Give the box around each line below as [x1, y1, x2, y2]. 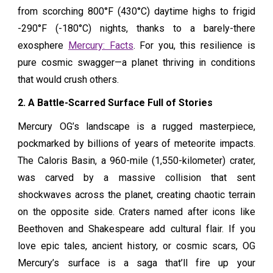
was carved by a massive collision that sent [18, 171, 255, 183]
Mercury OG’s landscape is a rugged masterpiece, [18, 120, 255, 132]
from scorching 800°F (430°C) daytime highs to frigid [18, 5, 255, 17]
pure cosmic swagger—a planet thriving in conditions [18, 56, 255, 68]
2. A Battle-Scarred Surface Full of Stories [18, 97, 213, 109]
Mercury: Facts [68, 39, 133, 51]
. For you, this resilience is [133, 39, 255, 51]
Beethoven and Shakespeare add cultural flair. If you [18, 222, 255, 235]
